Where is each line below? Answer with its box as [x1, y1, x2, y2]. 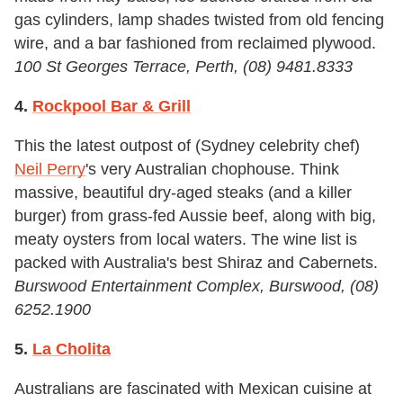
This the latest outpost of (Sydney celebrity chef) [14, 136, 360, 155]
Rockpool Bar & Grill [32, 96, 191, 115]
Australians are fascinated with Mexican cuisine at [14, 379, 372, 398]
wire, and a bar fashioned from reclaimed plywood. [14, 33, 376, 52]
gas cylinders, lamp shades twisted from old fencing [14, 10, 384, 29]
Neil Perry [14, 159, 85, 178]
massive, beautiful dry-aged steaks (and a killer [14, 183, 352, 201]
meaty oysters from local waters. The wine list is [14, 229, 357, 248]
